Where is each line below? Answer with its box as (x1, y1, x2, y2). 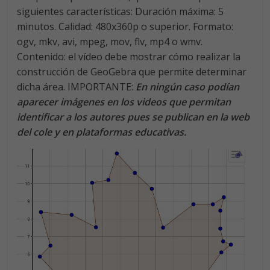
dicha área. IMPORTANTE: (17, 80, 136, 94)
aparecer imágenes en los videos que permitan (17, 95, 231, 109)
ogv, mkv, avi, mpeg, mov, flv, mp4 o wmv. (17, 35, 203, 49)
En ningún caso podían (136, 80, 240, 94)
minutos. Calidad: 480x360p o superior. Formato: (17, 20, 234, 34)
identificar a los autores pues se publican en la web (17, 110, 250, 124)
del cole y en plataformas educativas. (17, 125, 187, 139)
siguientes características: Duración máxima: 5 (17, 5, 224, 19)
